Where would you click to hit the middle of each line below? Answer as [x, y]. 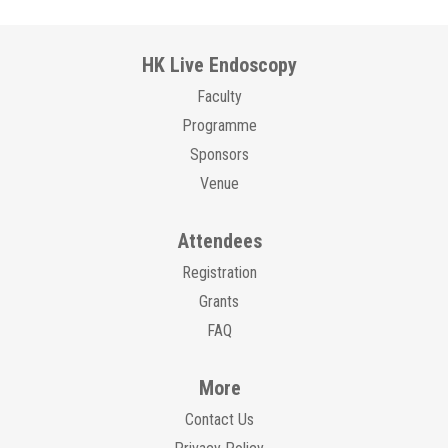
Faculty [219, 97]
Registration [219, 273]
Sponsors [219, 155]
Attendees [219, 241]
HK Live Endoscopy [220, 65]
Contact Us [219, 420]
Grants [219, 302]
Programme [219, 126]
